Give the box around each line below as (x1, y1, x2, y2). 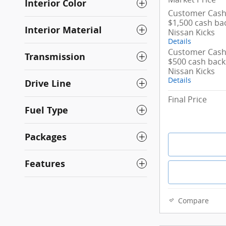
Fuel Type (25, 103, 68, 117)
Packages (25, 130, 67, 143)
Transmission (25, 50, 85, 63)
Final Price (168, 94, 207, 105)
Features (25, 157, 65, 170)
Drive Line (25, 77, 71, 90)
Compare (178, 196, 209, 205)
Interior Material (25, 23, 102, 36)
